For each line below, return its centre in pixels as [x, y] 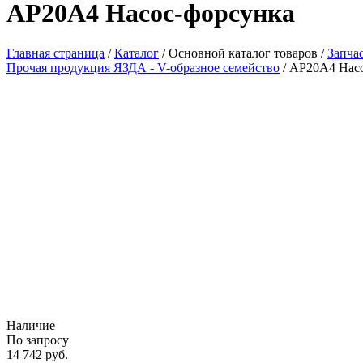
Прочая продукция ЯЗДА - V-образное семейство [143, 67]
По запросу [38, 340]
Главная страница [56, 53]
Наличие [31, 325]
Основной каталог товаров [243, 53]
